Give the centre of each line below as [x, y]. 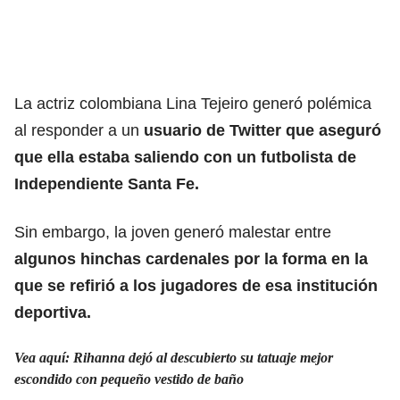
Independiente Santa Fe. [107, 183]
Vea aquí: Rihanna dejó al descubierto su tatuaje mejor [174, 357]
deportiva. [53, 312]
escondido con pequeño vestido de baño [129, 379]
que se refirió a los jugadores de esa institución [196, 285]
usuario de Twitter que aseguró [262, 130]
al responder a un [79, 130]
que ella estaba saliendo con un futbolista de [185, 157]
